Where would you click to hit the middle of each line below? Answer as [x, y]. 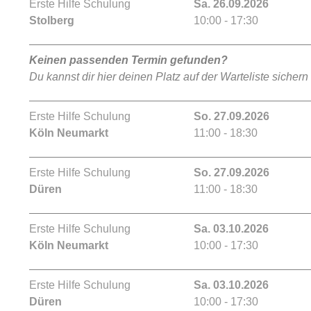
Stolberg [52, 20]
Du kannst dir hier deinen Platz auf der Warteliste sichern [169, 77]
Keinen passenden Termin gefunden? [128, 60]
